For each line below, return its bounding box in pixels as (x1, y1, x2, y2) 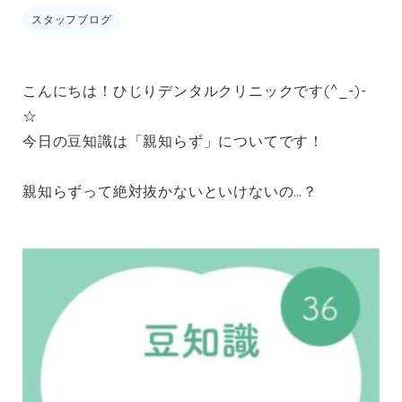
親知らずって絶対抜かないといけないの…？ (22, 181, 318, 200)
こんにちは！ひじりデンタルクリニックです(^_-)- (22, 81, 367, 100)
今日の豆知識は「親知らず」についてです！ (22, 131, 324, 150)
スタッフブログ (31, 12, 112, 26)
